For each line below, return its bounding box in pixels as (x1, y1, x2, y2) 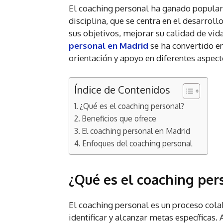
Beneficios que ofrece (82, 113, 157, 124)
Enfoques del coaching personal (82, 138, 193, 149)
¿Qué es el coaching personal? (80, 101, 185, 111)
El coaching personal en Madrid (82, 126, 191, 136)
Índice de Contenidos (74, 83, 170, 97)
